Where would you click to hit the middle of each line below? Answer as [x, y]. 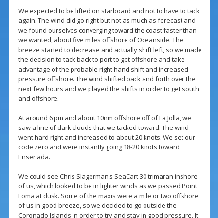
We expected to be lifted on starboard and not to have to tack [109, 11]
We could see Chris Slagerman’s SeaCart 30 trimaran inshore [108, 176]
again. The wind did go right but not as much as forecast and [107, 21]
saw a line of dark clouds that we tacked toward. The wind [103, 128]
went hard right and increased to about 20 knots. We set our [107, 137]
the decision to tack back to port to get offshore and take [101, 60]
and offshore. [38, 99]
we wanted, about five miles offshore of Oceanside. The [101, 40]
